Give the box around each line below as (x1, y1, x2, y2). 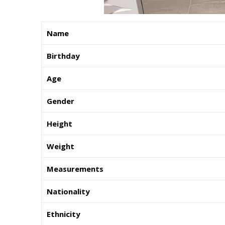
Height (47, 119, 72, 129)
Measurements (47, 164, 103, 174)
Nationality (47, 186, 90, 197)
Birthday (47, 51, 80, 61)
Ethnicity (47, 209, 80, 219)
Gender (47, 96, 74, 106)
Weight (47, 141, 74, 152)
